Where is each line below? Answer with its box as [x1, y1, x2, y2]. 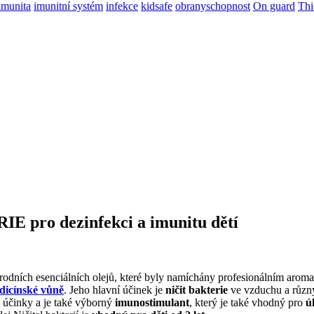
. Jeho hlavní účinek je [64, 284, 165, 296]
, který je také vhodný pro [189, 296, 306, 309]
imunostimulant [115, 296, 189, 309]
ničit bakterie [165, 284, 228, 296]
